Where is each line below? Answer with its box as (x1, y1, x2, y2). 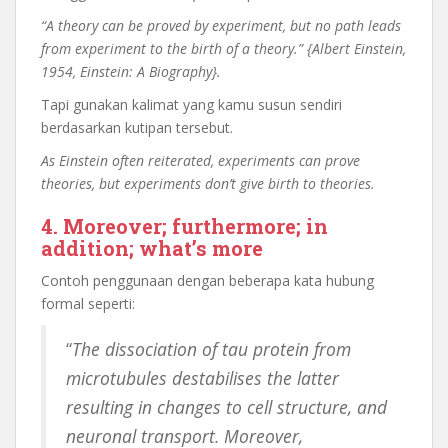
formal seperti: (41, 294, 135, 313)
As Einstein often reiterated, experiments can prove (41, 151, 360, 170)
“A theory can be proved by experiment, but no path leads (41, 16, 401, 35)
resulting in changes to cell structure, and (66, 395, 387, 419)
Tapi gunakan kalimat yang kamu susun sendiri (41, 95, 342, 114)
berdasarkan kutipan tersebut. (41, 118, 233, 137)
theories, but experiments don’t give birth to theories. (41, 174, 375, 193)
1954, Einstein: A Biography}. (41, 62, 221, 81)
